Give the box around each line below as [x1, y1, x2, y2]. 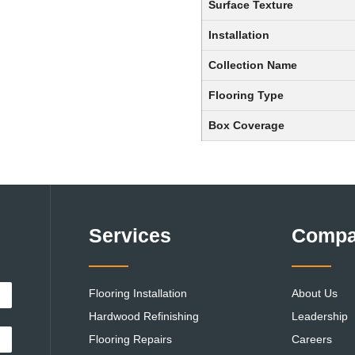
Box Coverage [208, 119, 284, 132]
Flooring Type [208, 89, 284, 102]
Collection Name [208, 59, 297, 72]
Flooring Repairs [89, 333, 172, 346]
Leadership [292, 310, 348, 323]
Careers [292, 333, 332, 346]
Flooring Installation [89, 287, 187, 300]
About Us [292, 287, 338, 300]
